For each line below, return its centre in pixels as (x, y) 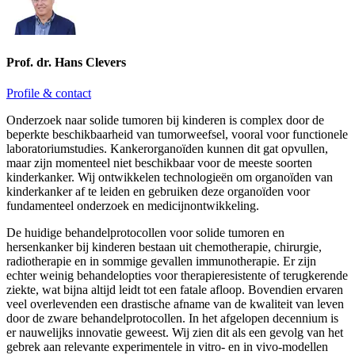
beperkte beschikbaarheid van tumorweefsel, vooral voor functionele (177, 134)
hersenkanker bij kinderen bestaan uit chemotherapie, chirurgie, (164, 246)
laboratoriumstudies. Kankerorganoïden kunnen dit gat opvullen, (167, 148)
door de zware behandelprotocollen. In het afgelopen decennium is (172, 318)
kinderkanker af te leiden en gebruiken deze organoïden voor (158, 191)
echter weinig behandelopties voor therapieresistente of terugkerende (177, 275)
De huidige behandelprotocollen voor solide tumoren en (145, 232)
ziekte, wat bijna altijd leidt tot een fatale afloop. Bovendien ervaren (175, 289)
